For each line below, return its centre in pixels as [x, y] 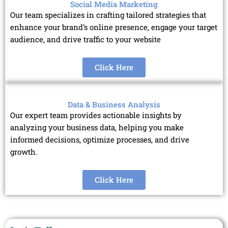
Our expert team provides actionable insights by [96, 115]
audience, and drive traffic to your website [85, 39]
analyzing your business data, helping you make [97, 127]
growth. [24, 152]
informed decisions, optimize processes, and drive [100, 140]
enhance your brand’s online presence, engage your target [114, 27]
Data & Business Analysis [114, 105]
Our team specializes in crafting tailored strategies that [108, 15]
